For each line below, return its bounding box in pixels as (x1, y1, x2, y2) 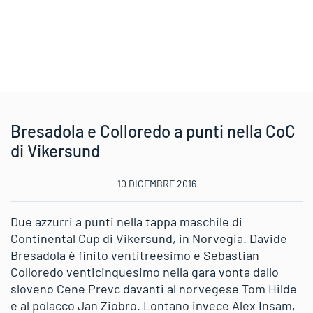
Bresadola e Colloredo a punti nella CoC (10, 121, 296, 141)
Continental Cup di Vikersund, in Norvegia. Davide (10, 231, 287, 246)
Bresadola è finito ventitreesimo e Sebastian (10, 247, 259, 263)
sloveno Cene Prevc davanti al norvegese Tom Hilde (10, 281, 297, 296)
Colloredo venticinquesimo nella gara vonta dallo (10, 264, 279, 279)
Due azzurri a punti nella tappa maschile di (10, 214, 242, 229)
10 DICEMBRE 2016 (117, 177, 196, 189)
